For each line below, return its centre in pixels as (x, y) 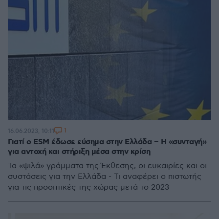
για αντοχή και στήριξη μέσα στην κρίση (79, 152)
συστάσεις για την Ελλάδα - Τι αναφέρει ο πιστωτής (105, 177)
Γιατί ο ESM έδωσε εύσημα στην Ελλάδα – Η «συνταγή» (107, 142)
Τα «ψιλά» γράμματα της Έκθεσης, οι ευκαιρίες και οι (107, 166)
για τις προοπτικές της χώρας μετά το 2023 (88, 187)
